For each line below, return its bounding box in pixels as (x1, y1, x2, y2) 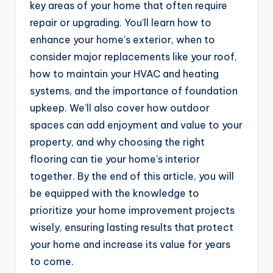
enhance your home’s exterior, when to (30, 34, 215, 46)
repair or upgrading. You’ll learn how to (30, 16, 211, 29)
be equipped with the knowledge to (30, 187, 199, 200)
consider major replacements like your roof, (30, 51, 237, 63)
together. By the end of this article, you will (30, 170, 234, 183)
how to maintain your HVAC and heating (30, 68, 219, 80)
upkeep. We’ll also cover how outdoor (30, 102, 210, 115)
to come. (30, 255, 74, 268)
